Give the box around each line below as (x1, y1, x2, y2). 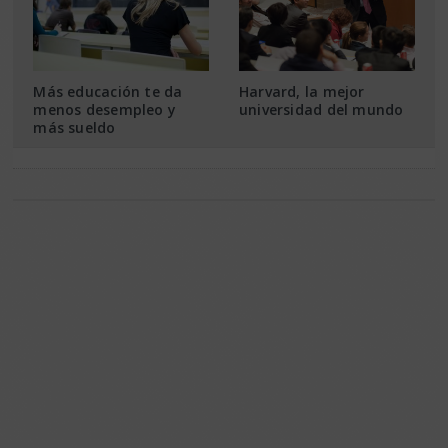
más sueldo (33, 117, 116, 137)
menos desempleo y (33, 99, 177, 119)
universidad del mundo (238, 99, 404, 119)
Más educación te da (33, 81, 183, 101)
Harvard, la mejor (238, 81, 365, 101)
